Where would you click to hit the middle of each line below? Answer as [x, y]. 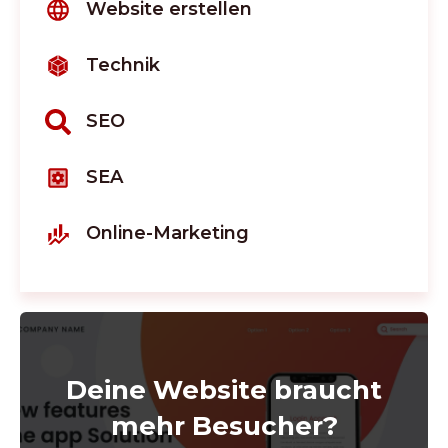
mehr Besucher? [224, 425]
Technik [123, 65]
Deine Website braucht [224, 389]
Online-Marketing [167, 233]
